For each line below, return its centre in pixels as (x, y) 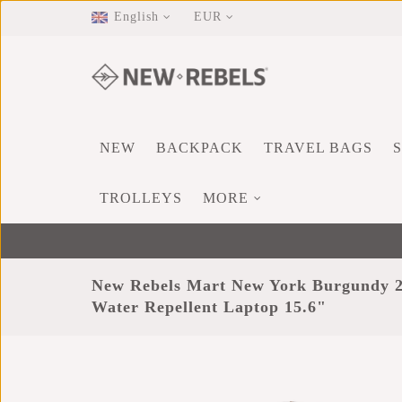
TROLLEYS (141, 198)
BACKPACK (200, 148)
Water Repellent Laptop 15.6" (209, 307)
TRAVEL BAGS (318, 148)
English (136, 17)
